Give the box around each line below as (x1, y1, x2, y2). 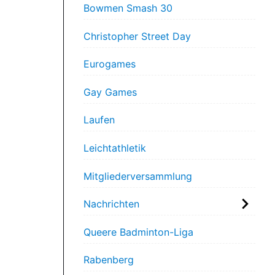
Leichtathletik (83, 141, 146, 154)
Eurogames (83, 58, 136, 71)
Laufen (83, 114, 115, 126)
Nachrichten (83, 198, 139, 211)
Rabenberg (83, 254, 134, 266)
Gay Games (83, 85, 137, 98)
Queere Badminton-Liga (83, 225, 193, 238)
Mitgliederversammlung (83, 169, 192, 182)
